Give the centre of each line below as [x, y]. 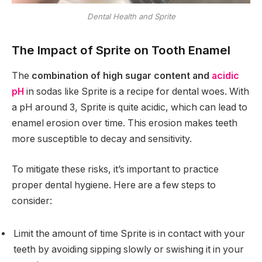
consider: [32, 201]
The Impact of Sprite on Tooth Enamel [121, 50]
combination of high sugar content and [122, 76]
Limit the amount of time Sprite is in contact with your [129, 233]
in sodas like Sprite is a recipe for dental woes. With [137, 92]
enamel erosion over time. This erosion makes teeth [125, 123]
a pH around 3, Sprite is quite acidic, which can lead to [130, 108]
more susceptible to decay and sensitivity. [102, 139]
